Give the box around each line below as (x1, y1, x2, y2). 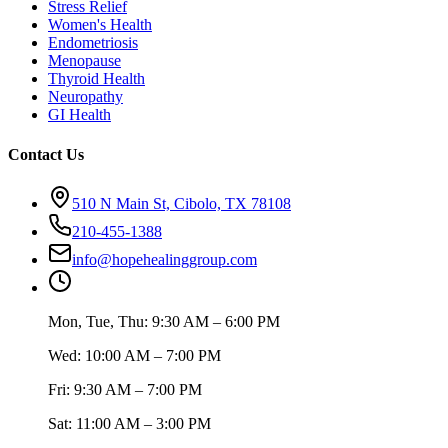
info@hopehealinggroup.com (72, 250, 257, 268)
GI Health (48, 106, 111, 124)
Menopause (48, 52, 121, 70)
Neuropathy (48, 88, 123, 106)
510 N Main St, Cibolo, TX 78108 (72, 194, 291, 212)
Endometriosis (48, 34, 138, 52)
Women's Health (48, 16, 152, 34)
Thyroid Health (48, 70, 145, 88)
